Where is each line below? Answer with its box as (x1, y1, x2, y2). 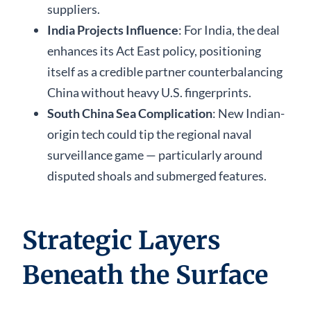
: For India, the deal (178, 22, 280, 37)
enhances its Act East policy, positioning (47, 42, 261, 58)
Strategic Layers (22, 224, 221, 256)
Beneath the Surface (22, 259, 268, 291)
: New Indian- (212, 105, 285, 121)
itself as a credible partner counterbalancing (47, 63, 283, 79)
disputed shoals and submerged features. (47, 167, 267, 183)
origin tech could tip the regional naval (47, 126, 252, 142)
